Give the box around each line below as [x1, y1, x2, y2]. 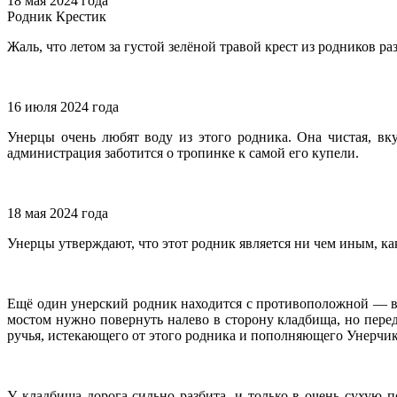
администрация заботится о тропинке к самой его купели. [7, 145, 359, 161]
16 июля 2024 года [7, 99, 119, 115]
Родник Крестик [7, 9, 106, 25]
